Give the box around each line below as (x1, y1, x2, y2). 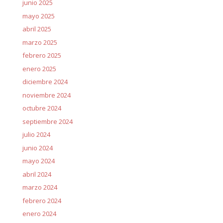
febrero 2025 (22, 51, 61, 60)
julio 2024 (22, 130, 50, 139)
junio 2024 (22, 143, 53, 152)
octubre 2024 (22, 104, 61, 112)
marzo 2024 (22, 183, 57, 192)
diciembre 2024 (22, 77, 68, 86)
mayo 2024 (22, 156, 55, 165)
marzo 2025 (22, 37, 57, 47)
